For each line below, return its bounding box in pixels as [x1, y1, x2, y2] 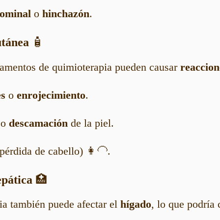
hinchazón [42, 7, 89, 20]
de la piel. [68, 116, 114, 129]
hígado [120, 197, 151, 210]
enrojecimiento [17, 88, 85, 101]
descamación [9, 116, 68, 129]
